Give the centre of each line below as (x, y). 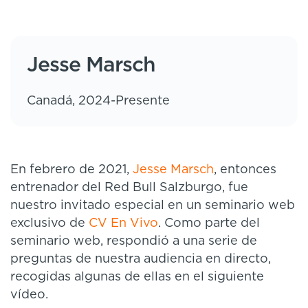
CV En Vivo (123, 223)
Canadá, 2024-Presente (98, 101)
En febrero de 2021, (71, 169)
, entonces (245, 169)
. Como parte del (209, 223)
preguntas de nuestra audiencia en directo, (141, 259)
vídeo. (29, 295)
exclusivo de (49, 223)
